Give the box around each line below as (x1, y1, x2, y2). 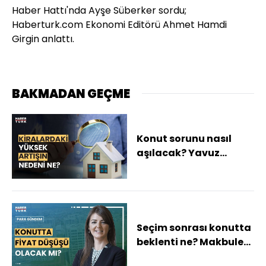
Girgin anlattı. (12, 31, 74, 46)
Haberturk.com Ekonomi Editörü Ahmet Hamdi (12, 17, 227, 31)
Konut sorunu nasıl (137, 132, 232, 146)
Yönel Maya (137, 249, 196, 264)
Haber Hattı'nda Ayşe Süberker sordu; (12, 3, 186, 17)
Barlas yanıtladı (137, 160, 219, 175)
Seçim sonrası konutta (137, 221, 251, 235)
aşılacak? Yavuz (137, 146, 220, 160)
